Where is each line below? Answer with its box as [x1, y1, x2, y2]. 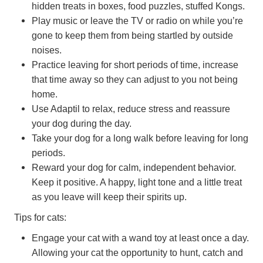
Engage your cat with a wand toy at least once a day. [32, 232, 249, 243]
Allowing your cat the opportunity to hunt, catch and [32, 247, 243, 258]
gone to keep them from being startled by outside [32, 29, 233, 41]
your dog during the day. [32, 117, 131, 129]
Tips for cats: [14, 211, 66, 222]
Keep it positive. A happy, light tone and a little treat [32, 176, 242, 187]
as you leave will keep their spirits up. [32, 191, 187, 202]
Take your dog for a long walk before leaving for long [32, 132, 248, 143]
